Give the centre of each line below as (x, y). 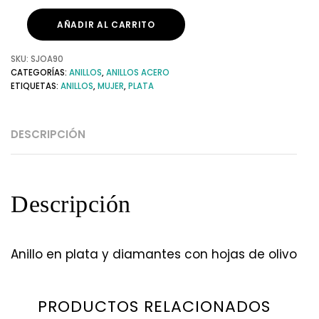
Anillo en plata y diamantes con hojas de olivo (154, 255)
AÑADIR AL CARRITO (106, 24)
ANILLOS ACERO (138, 73)
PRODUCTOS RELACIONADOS (154, 306)
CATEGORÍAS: (40, 73)
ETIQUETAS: (36, 87)
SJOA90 (47, 59)
